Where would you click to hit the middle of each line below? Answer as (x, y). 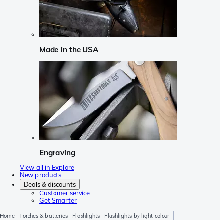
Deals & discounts (50, 184)
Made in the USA (69, 50)
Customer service (65, 193)
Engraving (57, 152)
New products (41, 175)
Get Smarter (58, 201)
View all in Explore (47, 168)
